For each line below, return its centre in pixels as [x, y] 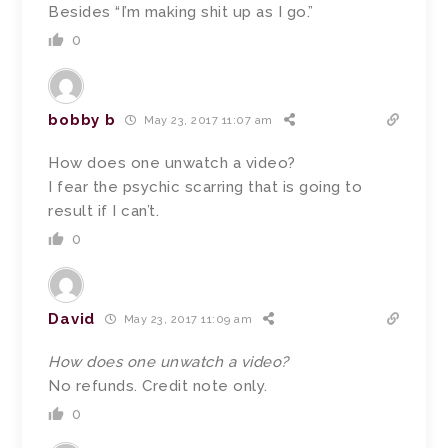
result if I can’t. [104, 210]
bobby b [82, 119]
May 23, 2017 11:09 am [186, 320]
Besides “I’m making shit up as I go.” [181, 11]
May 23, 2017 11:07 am [206, 121]
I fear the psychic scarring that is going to [205, 186]
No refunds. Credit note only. [158, 385]
